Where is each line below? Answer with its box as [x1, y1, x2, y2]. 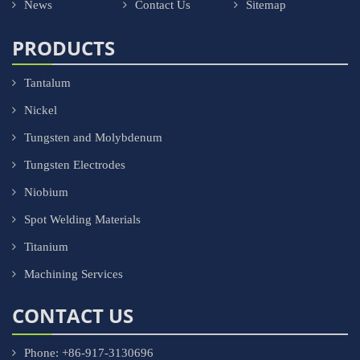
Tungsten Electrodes [24, 158, 125, 171]
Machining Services [24, 268, 123, 280]
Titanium [24, 240, 68, 253]
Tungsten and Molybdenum [24, 131, 162, 144]
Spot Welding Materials [24, 213, 141, 226]
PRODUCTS [12, 35, 115, 61]
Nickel [24, 104, 57, 117]
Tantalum [24, 76, 71, 89]
